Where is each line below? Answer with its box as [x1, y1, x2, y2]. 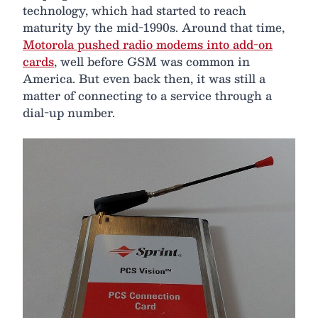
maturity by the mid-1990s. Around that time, [23, 17, 285, 37]
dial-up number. [23, 102, 115, 122]
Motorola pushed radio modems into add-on [23, 34, 273, 54]
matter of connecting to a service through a [23, 85, 272, 105]
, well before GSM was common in [54, 51, 250, 71]
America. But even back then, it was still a [23, 68, 265, 88]
